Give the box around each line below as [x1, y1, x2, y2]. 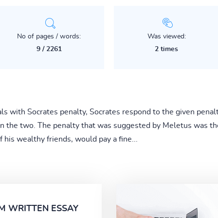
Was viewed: [147, 33, 186, 40]
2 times [155, 45, 179, 53]
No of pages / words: [17, 33, 81, 40]
